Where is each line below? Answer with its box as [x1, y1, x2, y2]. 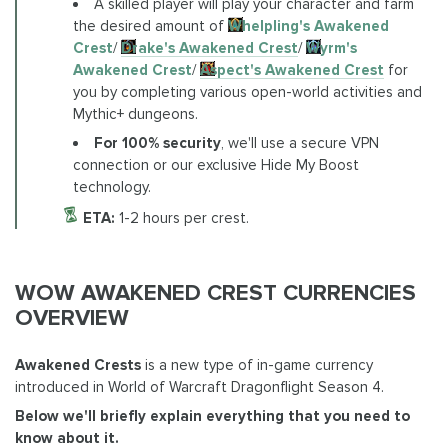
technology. [73, 178, 152, 197]
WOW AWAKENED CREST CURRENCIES [15, 279, 416, 308]
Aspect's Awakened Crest [200, 60, 385, 79]
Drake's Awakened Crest [121, 38, 299, 57]
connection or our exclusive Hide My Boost [73, 156, 360, 175]
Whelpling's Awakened [228, 16, 390, 35]
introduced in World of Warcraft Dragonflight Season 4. [15, 377, 384, 396]
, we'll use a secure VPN [221, 134, 380, 153]
